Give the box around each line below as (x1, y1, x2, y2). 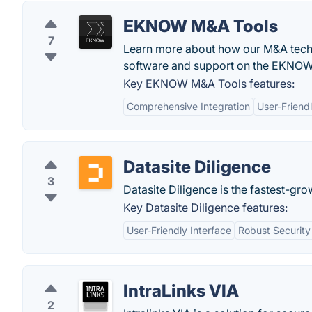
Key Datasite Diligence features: (123, 201, 288, 214)
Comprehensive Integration (127, 100, 250, 112)
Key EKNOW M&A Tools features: (123, 77, 295, 91)
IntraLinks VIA (123, 281, 239, 301)
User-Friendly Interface (127, 224, 231, 236)
